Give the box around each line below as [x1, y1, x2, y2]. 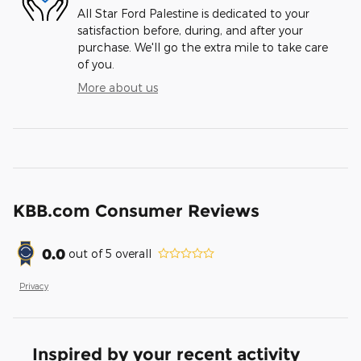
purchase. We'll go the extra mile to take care [77, 39, 328, 54]
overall [112, 247, 151, 261]
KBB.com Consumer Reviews [13, 200, 259, 221]
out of [68, 247, 106, 261]
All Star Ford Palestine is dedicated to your [77, 6, 309, 20]
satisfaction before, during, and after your [77, 23, 303, 37]
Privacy [19, 280, 48, 291]
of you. [77, 56, 114, 71]
